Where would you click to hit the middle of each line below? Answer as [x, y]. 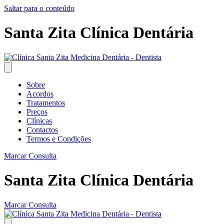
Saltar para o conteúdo [39, 8]
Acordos [40, 93]
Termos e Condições [59, 138]
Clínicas [39, 120]
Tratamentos [46, 102]
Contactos [42, 129]
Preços [37, 111]
